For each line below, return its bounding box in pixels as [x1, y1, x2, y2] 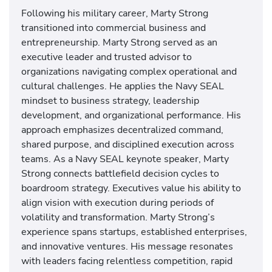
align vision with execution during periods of [21, 195, 214, 210]
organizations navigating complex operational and [21, 64, 237, 79]
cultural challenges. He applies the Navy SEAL [21, 79, 224, 93]
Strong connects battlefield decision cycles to [21, 166, 219, 181]
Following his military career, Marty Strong [21, 6, 208, 21]
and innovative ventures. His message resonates [21, 239, 233, 254]
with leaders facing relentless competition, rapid [21, 254, 233, 268]
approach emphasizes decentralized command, [21, 123, 223, 137]
